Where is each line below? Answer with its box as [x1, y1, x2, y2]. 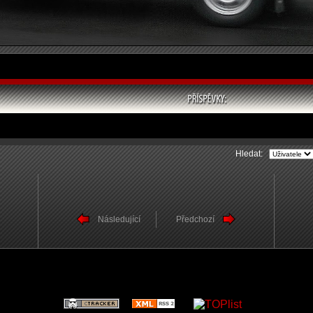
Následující [98, 214, 140, 224]
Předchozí [176, 214, 214, 224]
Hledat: [235, 149, 269, 159]
